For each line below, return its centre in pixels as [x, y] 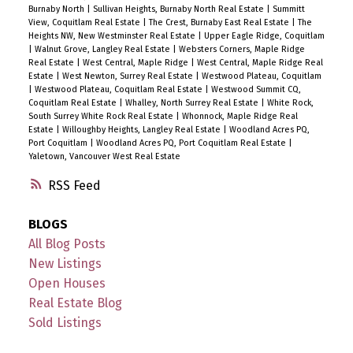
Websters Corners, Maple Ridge [242, 50]
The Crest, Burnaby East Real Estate [220, 23]
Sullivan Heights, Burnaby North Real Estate [179, 9]
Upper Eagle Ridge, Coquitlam [264, 36]
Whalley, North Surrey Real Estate [193, 103]
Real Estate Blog [75, 303]
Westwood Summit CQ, [256, 90]
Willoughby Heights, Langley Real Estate [142, 130]
